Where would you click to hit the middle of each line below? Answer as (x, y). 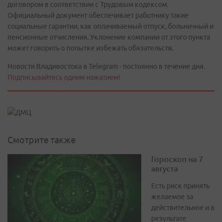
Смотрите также (42, 140)
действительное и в (183, 208)
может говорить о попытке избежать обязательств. (90, 48)
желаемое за (172, 197)
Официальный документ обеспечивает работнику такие (98, 15)
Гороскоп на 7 (177, 159)
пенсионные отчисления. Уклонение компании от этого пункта (109, 37)
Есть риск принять (180, 186)
